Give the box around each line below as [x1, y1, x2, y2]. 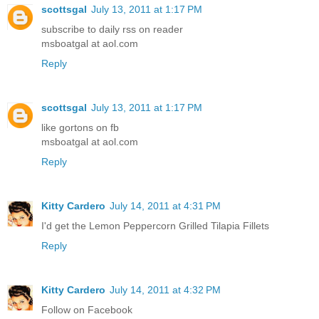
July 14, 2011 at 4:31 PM [110, 200, 221, 212]
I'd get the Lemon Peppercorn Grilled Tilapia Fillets [41, 220, 269, 232]
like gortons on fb [41, 122, 119, 134]
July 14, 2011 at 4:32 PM [110, 284, 221, 296]
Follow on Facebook [41, 304, 132, 316]
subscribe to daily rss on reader [41, 23, 183, 36]
